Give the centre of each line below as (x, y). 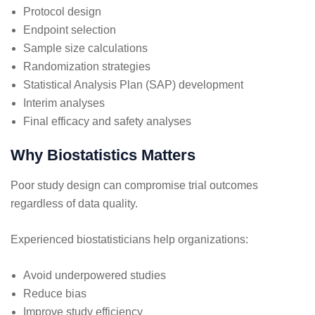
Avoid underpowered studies (95, 275)
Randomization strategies (87, 66)
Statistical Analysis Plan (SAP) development (133, 84)
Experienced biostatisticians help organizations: (129, 239)
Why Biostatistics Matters (103, 155)
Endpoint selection (70, 30)
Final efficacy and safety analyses (107, 121)
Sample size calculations (85, 48)
